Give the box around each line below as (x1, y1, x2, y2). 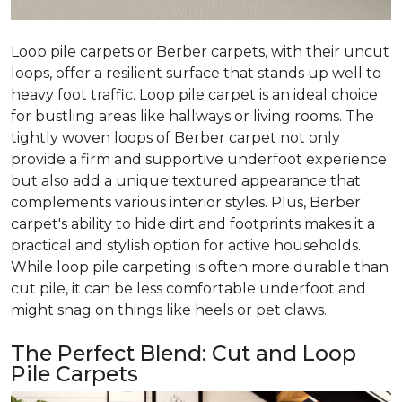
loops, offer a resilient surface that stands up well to (11, 65, 381, 83)
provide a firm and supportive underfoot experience (11, 151, 387, 169)
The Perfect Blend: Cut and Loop (11, 340, 356, 367)
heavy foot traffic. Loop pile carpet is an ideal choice (11, 86, 378, 104)
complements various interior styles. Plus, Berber (11, 194, 361, 212)
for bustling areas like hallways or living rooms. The (11, 108, 374, 126)
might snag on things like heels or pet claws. (11, 301, 327, 319)
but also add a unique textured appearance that (11, 172, 361, 190)
